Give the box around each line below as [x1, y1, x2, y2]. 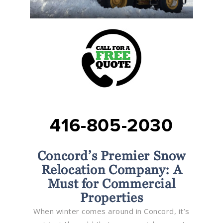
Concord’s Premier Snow [37, 148, 186, 163]
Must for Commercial [47, 176, 176, 191]
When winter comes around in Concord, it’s [33, 206, 190, 216]
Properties [80, 190, 143, 205]
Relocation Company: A [41, 162, 182, 177]
